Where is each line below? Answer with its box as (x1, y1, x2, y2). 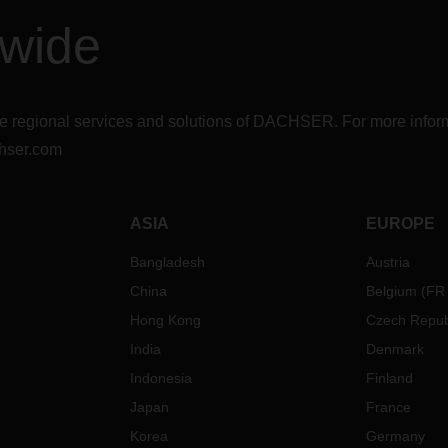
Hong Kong (130, 312, 202, 328)
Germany (365, 428, 425, 444)
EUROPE (365, 215, 435, 232)
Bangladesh (130, 254, 206, 270)
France (365, 399, 411, 415)
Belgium (365, 283, 417, 299)
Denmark (365, 341, 424, 357)
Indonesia (130, 370, 193, 386)
